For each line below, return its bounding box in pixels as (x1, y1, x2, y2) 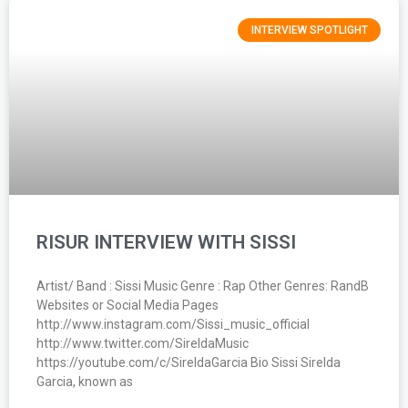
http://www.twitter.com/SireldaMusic (36, 335, 249, 351)
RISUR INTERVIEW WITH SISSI (36, 230, 296, 253)
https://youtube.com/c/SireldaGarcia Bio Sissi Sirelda (36, 354, 341, 370)
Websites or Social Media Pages (36, 297, 219, 312)
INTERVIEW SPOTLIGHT (250, 23, 368, 36)
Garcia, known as (36, 373, 133, 389)
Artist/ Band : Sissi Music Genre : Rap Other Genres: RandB (36, 278, 369, 293)
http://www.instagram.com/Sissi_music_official (36, 316, 310, 331)
